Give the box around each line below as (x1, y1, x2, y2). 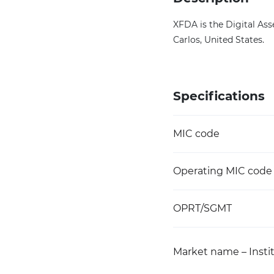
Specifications (173, 89, 265, 103)
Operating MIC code (173, 165, 272, 177)
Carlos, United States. (173, 34, 264, 45)
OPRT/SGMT (173, 202, 232, 214)
